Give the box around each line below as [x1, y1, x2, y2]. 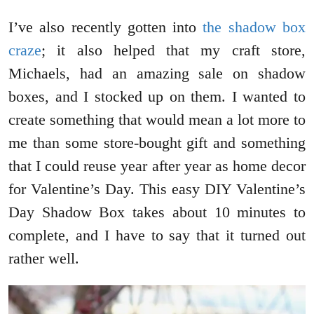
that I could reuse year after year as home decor [8, 157, 306, 175]
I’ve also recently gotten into [8, 18, 203, 36]
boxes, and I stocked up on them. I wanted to [8, 88, 306, 106]
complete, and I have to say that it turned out [8, 226, 306, 245]
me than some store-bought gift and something [8, 134, 306, 152]
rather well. [8, 250, 79, 268]
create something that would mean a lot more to [8, 111, 306, 129]
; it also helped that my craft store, [41, 41, 306, 60]
